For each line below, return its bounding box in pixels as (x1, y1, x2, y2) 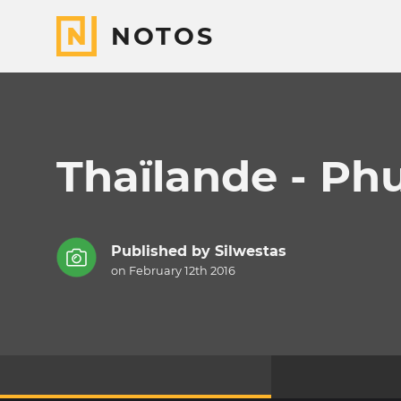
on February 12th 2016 (110, 264, 235, 278)
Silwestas (214, 243, 286, 260)
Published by (110, 243, 215, 260)
